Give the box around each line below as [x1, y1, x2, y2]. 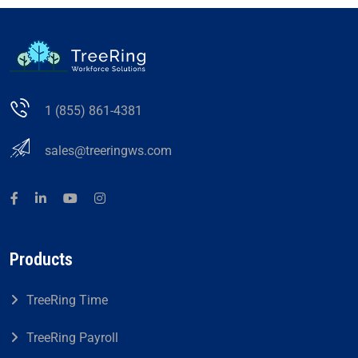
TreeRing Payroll [26, 329, 118, 345]
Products [10, 249, 73, 269]
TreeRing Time [26, 292, 108, 308]
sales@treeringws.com [45, 142, 172, 158]
